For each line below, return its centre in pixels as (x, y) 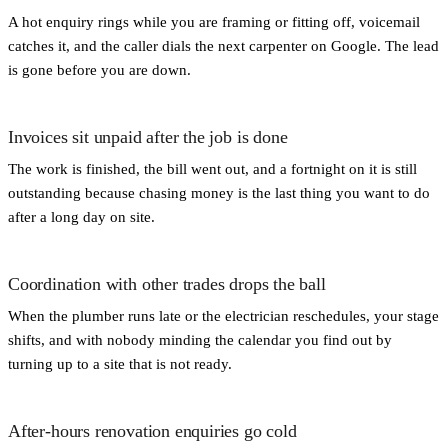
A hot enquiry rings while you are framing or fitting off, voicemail (214, 21)
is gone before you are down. (99, 69)
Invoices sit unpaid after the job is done (148, 136)
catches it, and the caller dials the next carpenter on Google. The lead (223, 45)
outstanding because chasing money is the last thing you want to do (219, 192)
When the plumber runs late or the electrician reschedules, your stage (223, 315)
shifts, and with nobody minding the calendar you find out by (200, 339)
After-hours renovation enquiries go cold (152, 430)
